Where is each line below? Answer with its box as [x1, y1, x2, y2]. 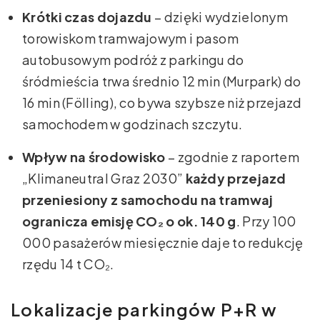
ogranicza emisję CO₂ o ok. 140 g [22, 212, 236, 229]
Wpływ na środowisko [22, 148, 166, 165]
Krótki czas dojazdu [22, 8, 152, 25]
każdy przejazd [185, 169, 286, 186]
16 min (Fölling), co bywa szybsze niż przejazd [22, 94, 302, 111]
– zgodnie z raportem [165, 148, 300, 165]
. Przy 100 [236, 212, 296, 229]
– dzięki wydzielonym [151, 8, 289, 25]
